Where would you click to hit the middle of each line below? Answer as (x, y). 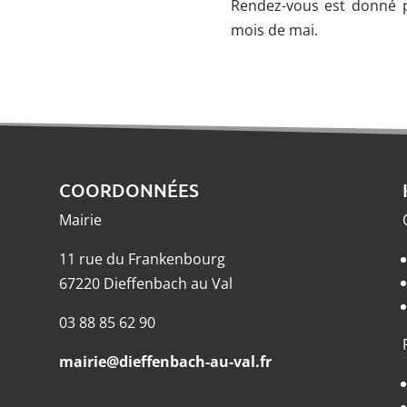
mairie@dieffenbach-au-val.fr (165, 361)
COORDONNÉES (129, 189)
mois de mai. (274, 30)
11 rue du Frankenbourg (142, 258)
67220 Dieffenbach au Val (145, 283)
